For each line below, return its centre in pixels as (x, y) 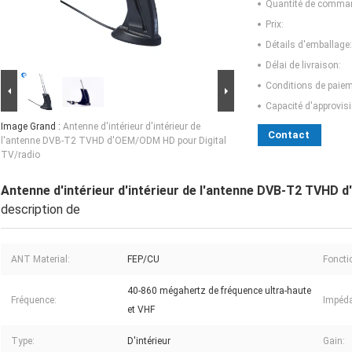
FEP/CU (143, 260)
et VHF (141, 310)
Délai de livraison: (303, 66)
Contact (289, 135)
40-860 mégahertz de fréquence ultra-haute (219, 291)
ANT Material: (40, 260)
